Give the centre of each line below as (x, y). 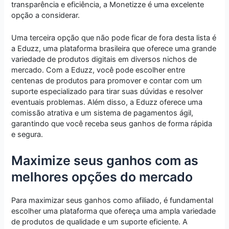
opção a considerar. (46, 16)
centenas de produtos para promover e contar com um (107, 81)
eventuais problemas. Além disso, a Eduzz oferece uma (107, 102)
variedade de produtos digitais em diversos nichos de (104, 60)
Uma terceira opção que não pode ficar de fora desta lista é (114, 38)
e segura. (27, 135)
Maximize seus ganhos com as (105, 160)
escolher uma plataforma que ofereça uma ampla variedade (114, 211)
